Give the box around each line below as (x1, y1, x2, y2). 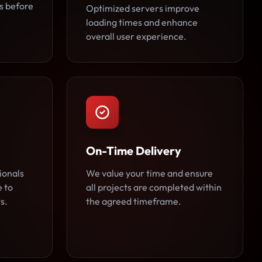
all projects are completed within (86, 181, 222, 193)
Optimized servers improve (86, 2, 199, 14)
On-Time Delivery (86, 143, 181, 158)
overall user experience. (86, 30, 187, 42)
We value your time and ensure (86, 167, 213, 179)
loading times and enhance (86, 16, 198, 28)
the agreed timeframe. (86, 195, 181, 207)
